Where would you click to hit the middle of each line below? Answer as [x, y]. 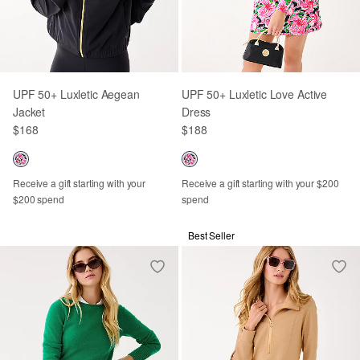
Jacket [29, 111]
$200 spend [39, 198]
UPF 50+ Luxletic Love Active [255, 94]
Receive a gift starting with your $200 [260, 182]
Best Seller [211, 235]
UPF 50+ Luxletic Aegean [76, 94]
